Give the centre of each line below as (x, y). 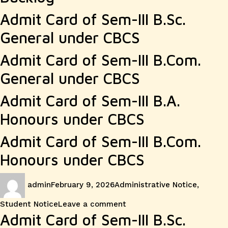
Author (37, 179)
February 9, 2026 (83, 185)
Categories (134, 179)
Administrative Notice (156, 185)
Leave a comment (92, 204)
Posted (64, 179)
